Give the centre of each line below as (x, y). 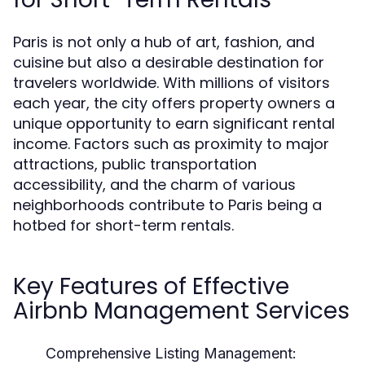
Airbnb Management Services (181, 311)
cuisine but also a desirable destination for (169, 62)
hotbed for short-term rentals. (123, 225)
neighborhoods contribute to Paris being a (167, 205)
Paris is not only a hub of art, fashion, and (164, 42)
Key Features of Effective (151, 286)
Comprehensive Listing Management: (171, 353)
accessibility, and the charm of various (154, 185)
